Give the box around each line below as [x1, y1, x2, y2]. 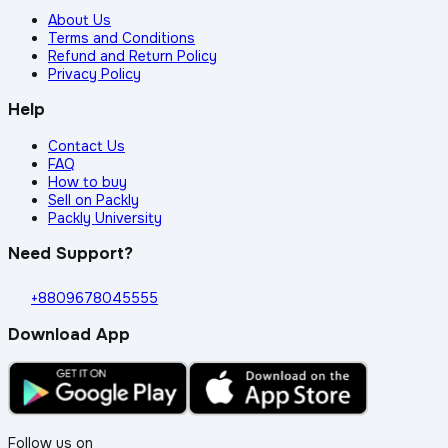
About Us [48, 10, 111, 29]
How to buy [48, 172, 127, 191]
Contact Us [48, 136, 125, 155]
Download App [8, 323, 130, 345]
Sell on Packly [48, 190, 139, 209]
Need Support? [8, 242, 133, 264]
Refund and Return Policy [48, 46, 217, 65]
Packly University [48, 208, 162, 227]
